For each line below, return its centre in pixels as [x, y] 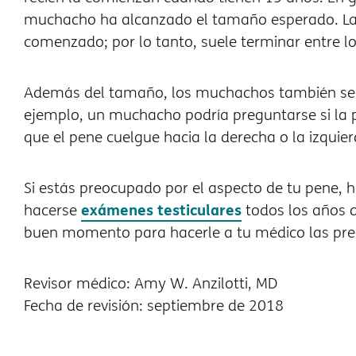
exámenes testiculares [161, 209]
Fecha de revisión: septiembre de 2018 [154, 305]
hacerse [52, 210]
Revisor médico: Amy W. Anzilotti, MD [151, 283]
